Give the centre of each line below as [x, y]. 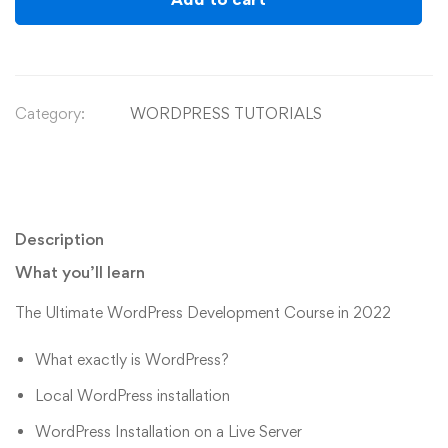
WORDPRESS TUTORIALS [226, 114]
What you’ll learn [80, 272]
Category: [50, 114]
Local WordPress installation [132, 396]
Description [59, 239]
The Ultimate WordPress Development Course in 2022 [203, 313]
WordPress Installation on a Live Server [168, 432]
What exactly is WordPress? [132, 360]
